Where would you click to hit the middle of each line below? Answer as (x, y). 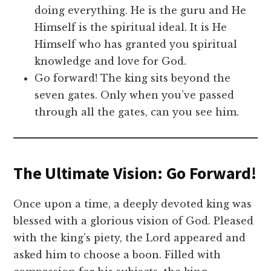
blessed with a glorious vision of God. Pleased (134, 221)
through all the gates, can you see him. (137, 112)
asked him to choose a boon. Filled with (117, 255)
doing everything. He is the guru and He (141, 11)
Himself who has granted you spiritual (136, 44)
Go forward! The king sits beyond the (133, 78)
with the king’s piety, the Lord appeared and (130, 238)
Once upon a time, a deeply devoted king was (133, 204)
